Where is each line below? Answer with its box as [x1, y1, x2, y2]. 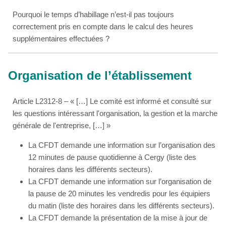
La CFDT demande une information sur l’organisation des [28, 141, 215, 150]
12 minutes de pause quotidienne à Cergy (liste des [28, 153, 196, 162]
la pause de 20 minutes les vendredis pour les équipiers [28, 189, 210, 198]
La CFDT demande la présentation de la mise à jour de [28, 213, 207, 222]
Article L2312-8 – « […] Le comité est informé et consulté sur [13, 97, 212, 106]
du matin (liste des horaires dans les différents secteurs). [28, 201, 214, 210]
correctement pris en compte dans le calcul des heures [13, 22, 194, 31]
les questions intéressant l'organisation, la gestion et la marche [13, 109, 218, 118]
